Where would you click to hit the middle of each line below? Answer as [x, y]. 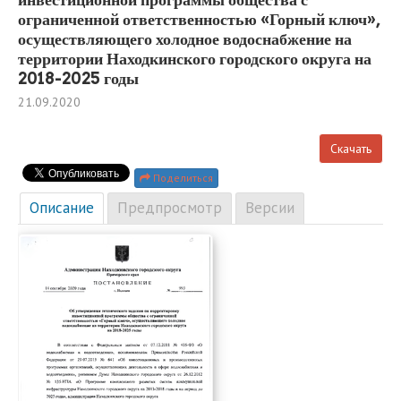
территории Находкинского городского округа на [195, 58]
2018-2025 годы [78, 78]
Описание [62, 207]
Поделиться [182, 177]
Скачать [351, 148]
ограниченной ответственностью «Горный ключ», [199, 19]
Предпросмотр [170, 207]
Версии [270, 207]
